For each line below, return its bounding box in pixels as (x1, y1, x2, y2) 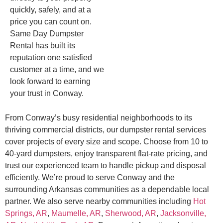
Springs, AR (5, 209, 47, 218)
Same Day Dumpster (10, 29, 84, 38)
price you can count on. (10, 17, 92, 26)
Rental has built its (10, 41, 75, 50)
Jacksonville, (160, 209, 206, 218)
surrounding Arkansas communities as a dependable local (5, 185, 209, 194)
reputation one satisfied (10, 53, 92, 62)
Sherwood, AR (105, 209, 156, 218)
